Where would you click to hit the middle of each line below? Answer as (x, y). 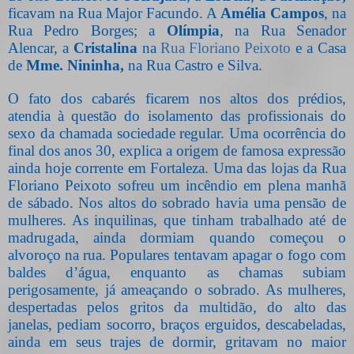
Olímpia (193, 30)
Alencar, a (41, 47)
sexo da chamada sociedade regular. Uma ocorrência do (177, 133)
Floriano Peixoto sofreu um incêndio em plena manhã (177, 185)
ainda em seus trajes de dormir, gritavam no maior (177, 341)
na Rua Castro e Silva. (193, 65)
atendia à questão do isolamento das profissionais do (177, 115)
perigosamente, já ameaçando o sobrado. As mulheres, (177, 289)
